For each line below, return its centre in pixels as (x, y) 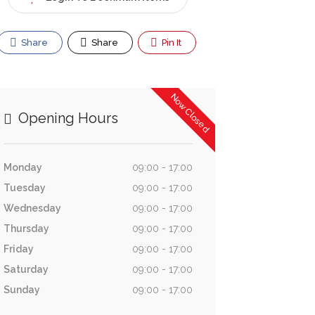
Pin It (171, 43)
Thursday (26, 229)
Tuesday (24, 188)
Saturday (26, 269)
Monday (22, 167)
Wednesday (32, 208)
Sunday (21, 290)
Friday (18, 249)
